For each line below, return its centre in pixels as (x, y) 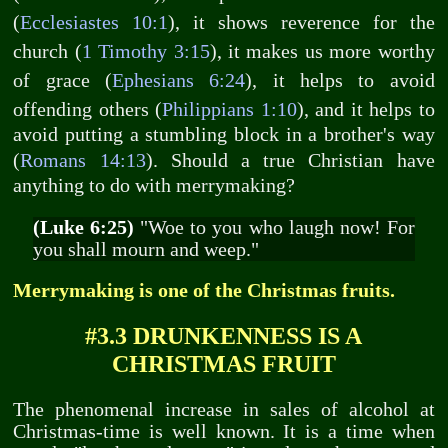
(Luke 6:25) (83, 227)
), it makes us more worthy (322, 52)
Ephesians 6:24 (179, 81)
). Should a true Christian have (290, 161)
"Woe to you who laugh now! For (275, 227)
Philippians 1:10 (229, 110)
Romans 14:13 (83, 161)
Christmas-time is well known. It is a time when (224, 431)
